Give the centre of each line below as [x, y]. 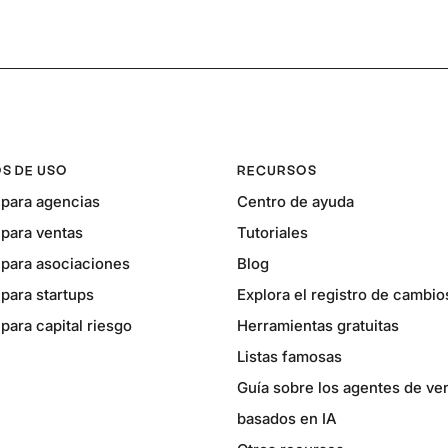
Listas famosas [290, 357]
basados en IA [287, 419]
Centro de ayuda [296, 202]
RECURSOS [277, 170]
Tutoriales [273, 233]
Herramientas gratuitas [318, 326]
